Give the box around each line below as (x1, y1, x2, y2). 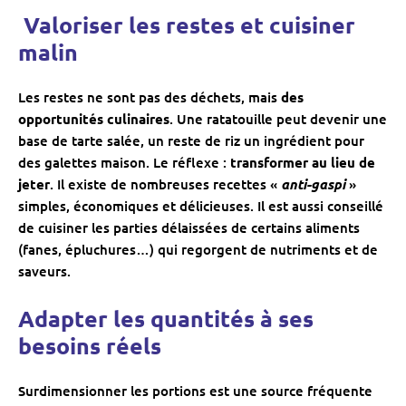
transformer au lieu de (230, 153, 375, 172)
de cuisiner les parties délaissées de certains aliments (18, 218, 360, 237)
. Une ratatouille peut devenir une (169, 110, 387, 129)
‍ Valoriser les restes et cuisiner (18, 10, 355, 40)
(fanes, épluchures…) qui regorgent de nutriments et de (18, 240, 378, 259)
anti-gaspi (281, 175, 345, 194)
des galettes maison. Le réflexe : (18, 153, 230, 172)
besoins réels (18, 331, 161, 361)
